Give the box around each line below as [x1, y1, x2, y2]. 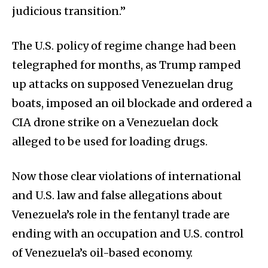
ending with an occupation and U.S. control [12, 227, 243, 241]
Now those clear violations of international [12, 169, 241, 184]
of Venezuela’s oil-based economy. [12, 246, 193, 260]
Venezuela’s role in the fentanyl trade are [12, 208, 230, 222]
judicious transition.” [12, 4, 128, 19]
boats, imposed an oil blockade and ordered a [12, 96, 252, 111]
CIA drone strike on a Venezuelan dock [12, 115, 218, 130]
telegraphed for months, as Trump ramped [12, 58, 241, 72]
